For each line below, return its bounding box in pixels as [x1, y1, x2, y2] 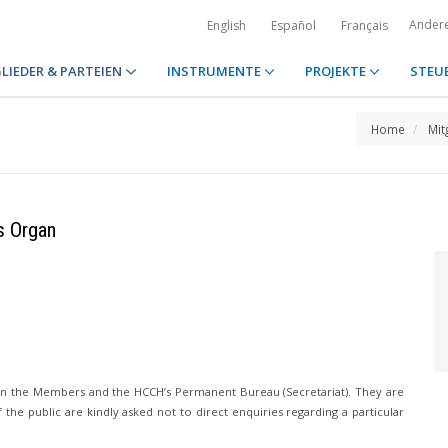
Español [271, 17, 316, 34]
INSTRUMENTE [166, 62, 264, 80]
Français [341, 17, 388, 34]
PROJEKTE [304, 62, 369, 80]
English [207, 17, 246, 34]
